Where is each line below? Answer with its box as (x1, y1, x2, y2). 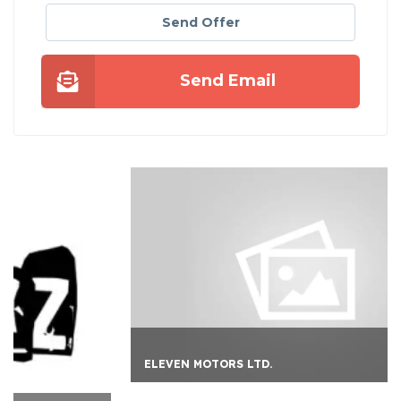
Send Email (179, 71, 276, 91)
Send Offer (161, 14, 240, 31)
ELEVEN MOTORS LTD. (46, 357, 175, 371)
